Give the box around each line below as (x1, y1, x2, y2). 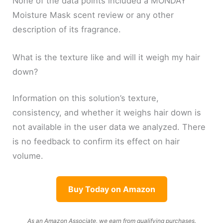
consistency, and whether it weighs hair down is (12, 108, 202, 118)
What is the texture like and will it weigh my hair (12, 52, 201, 62)
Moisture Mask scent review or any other (12, 10, 174, 20)
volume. (12, 151, 44, 161)
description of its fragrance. (12, 24, 121, 35)
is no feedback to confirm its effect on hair (12, 136, 180, 147)
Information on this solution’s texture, (12, 93, 159, 104)
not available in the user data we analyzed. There (12, 122, 206, 132)
